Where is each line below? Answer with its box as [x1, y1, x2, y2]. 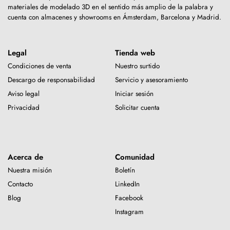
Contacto [8, 179, 33, 189]
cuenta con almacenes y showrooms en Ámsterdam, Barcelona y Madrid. [8, 12, 221, 23]
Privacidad [8, 103, 40, 113]
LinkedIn [115, 179, 140, 189]
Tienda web [115, 47, 155, 59]
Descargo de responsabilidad [8, 75, 95, 85]
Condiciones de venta [8, 61, 71, 71]
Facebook [115, 193, 143, 203]
